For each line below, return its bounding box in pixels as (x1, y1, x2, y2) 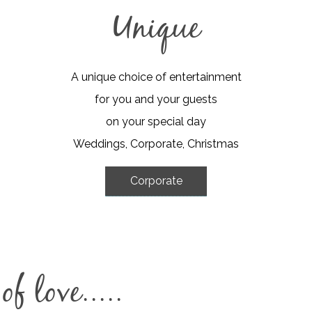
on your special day (106, 114, 206, 128)
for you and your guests (95, 92, 217, 106)
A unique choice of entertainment (70, 70, 242, 84)
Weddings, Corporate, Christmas (73, 136, 239, 150)
